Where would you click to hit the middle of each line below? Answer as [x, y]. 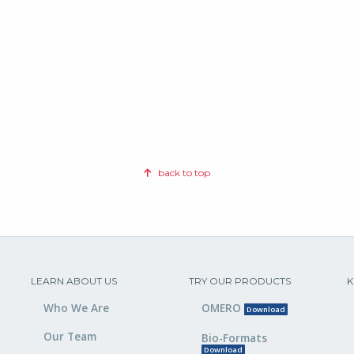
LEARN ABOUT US [73, 281]
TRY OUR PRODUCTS [239, 281]
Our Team [70, 336]
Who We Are [76, 308]
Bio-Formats [234, 338]
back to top [183, 173]
